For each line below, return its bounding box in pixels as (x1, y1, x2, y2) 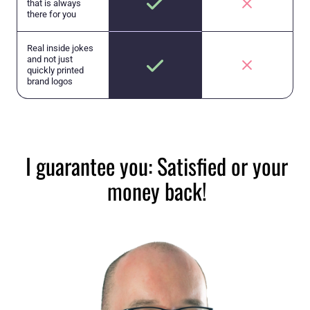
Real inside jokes (27, 43, 93, 54)
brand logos (27, 76, 73, 87)
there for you (27, 9, 76, 20)
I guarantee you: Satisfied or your (26, 149, 288, 183)
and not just (27, 54, 73, 65)
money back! (107, 174, 207, 208)
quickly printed (27, 65, 84, 76)
